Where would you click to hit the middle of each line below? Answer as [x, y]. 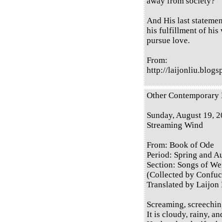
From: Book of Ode [180, 145]
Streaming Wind [175, 125]
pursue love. [168, 41]
